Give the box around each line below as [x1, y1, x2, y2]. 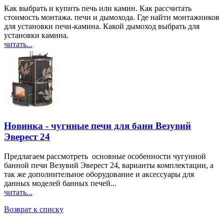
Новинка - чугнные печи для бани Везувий [4, 120, 191, 131]
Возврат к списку [4, 204, 63, 213]
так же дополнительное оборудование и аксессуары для [4, 169, 194, 178]
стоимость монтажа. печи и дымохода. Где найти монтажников [4, 13, 219, 22]
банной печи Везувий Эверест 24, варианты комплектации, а [4, 160, 213, 169]
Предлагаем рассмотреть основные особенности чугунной [4, 151, 206, 160]
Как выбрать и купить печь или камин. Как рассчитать [4, 4, 191, 13]
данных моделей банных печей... [4, 178, 116, 187]
